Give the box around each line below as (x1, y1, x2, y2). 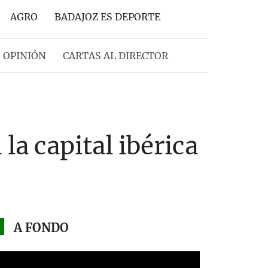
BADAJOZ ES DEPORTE (54, 11, 160, 23)
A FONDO (13, 220, 69, 235)
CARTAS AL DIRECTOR (62, 50, 168, 62)
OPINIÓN (2, 50, 46, 62)
